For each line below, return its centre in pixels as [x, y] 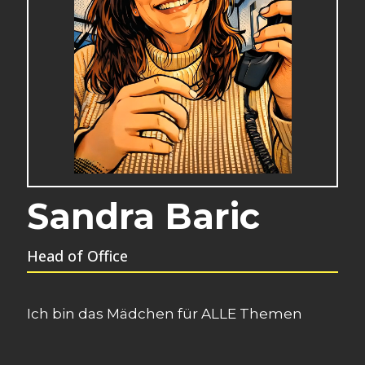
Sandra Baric [143, 216]
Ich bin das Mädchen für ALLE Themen [165, 313]
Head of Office [77, 255]
